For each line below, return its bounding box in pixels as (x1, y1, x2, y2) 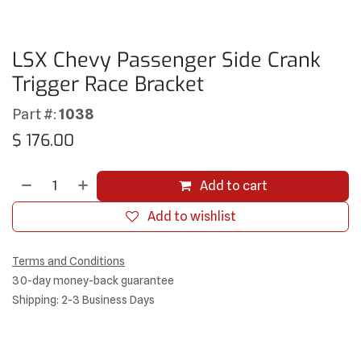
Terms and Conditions (12, 254, 125, 268)
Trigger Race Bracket (12, 70, 204, 98)
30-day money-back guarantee (12, 273, 174, 287)
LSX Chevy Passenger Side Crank (12, 46, 321, 73)
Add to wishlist (147, 208, 236, 224)
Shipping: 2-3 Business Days (12, 293, 155, 306)
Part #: (12, 104, 59, 122)
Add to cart (197, 177, 268, 193)
